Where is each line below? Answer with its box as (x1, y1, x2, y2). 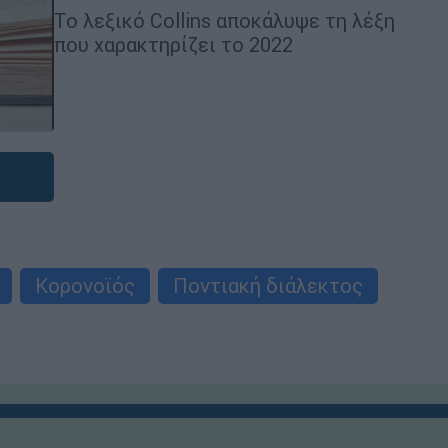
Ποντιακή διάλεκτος (173, 273, 363, 298)
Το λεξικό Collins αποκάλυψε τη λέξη (54, 7, 395, 33)
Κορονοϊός (35, 273, 135, 298)
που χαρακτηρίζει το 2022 (54, 31, 298, 57)
